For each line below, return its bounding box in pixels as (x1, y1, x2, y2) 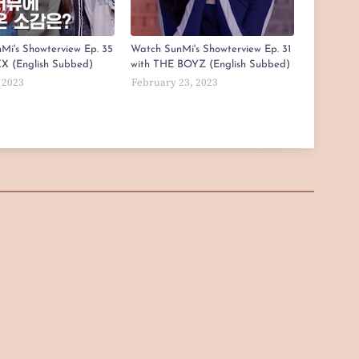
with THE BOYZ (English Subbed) (130, 59, 290, 71)
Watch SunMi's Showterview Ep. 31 (130, 44, 291, 55)
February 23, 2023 (131, 76, 218, 90)
